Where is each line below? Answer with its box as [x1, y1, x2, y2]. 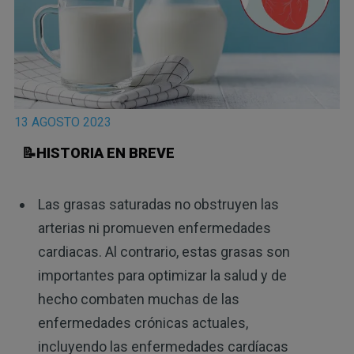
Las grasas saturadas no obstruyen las [37, 195, 279, 213]
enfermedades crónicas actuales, [37, 314, 248, 331]
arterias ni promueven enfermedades [37, 219, 271, 236]
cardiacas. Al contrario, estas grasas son [37, 243, 290, 260]
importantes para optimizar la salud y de [37, 266, 287, 284]
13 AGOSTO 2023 [13, 114, 111, 130]
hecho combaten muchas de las [37, 290, 239, 307]
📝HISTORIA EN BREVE [21, 144, 175, 161]
